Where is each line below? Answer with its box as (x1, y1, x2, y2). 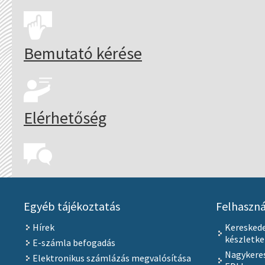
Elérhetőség (24, 107, 106, 128)
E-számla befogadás (32, 237, 115, 249)
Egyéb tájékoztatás (23, 199, 120, 214)
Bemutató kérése (24, 43, 142, 64)
